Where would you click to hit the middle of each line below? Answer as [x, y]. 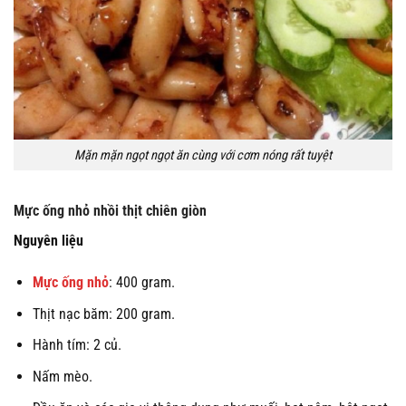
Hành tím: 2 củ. [77, 345]
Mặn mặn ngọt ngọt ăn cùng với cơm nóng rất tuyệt [203, 155]
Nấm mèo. [62, 376]
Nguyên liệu [50, 241]
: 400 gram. [141, 283]
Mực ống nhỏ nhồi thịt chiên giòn [110, 211]
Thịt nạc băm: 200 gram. [103, 314]
